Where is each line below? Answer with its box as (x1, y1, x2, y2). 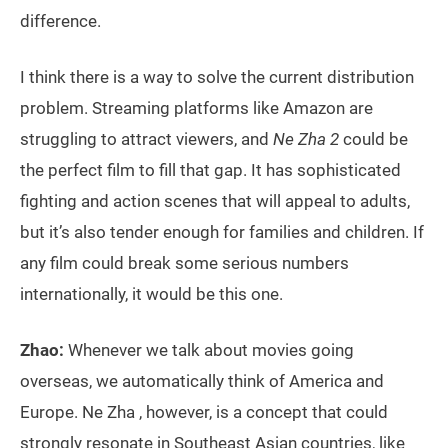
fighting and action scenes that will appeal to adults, (20, 191, 410, 211)
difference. (20, 11, 101, 31)
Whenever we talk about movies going (64, 340, 354, 360)
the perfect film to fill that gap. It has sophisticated (20, 160, 401, 180)
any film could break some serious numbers (20, 253, 349, 273)
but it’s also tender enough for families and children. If (20, 222, 424, 242)
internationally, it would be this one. (20, 284, 283, 304)
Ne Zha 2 (273, 129, 339, 149)
